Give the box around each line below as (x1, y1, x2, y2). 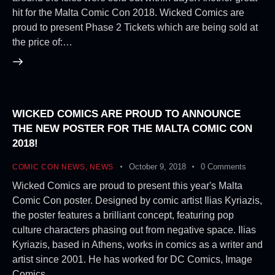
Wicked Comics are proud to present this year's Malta (12, 180, 242, 192)
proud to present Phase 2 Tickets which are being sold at (12, 22, 258, 33)
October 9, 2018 (128, 161, 186, 171)
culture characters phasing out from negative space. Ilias (12, 225, 256, 236)
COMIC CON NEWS (12, 162, 85, 171)
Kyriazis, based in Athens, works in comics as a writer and (12, 239, 263, 250)
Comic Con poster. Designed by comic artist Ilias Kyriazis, (12, 195, 262, 206)
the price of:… (12, 37, 72, 48)
